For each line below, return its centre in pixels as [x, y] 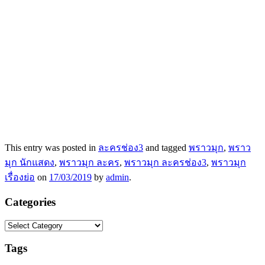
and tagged [166, 148]
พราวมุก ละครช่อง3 [165, 163]
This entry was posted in [51, 148]
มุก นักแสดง [30, 163]
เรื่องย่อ [20, 177]
